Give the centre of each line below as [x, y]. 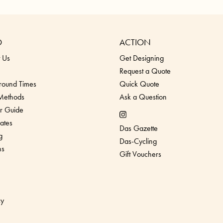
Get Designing [142, 58]
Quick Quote [139, 84]
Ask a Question [143, 97]
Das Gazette [139, 128]
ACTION [135, 42]
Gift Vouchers [140, 154]
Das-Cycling [138, 141]
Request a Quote [145, 71]
